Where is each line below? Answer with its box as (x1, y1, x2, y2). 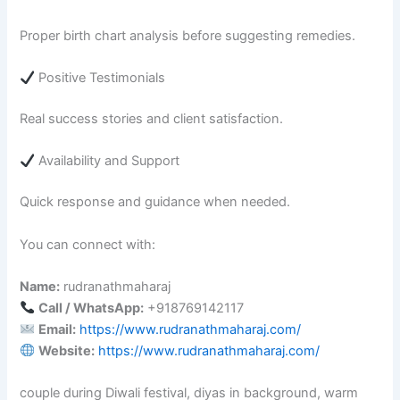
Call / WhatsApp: (38, 299, 145, 316)
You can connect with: (20, 236, 156, 253)
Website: (38, 342, 96, 359)
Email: (38, 321, 77, 337)
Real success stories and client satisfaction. (20, 111, 284, 127)
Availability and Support (35, 153, 180, 170)
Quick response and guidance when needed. (20, 194, 291, 211)
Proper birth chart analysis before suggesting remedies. (20, 27, 356, 44)
